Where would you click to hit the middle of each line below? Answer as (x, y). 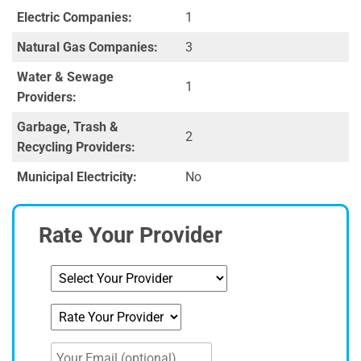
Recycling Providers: (76, 147)
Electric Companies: (75, 17)
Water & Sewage (65, 77)
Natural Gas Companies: (87, 47)
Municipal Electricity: (77, 176)
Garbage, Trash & (68, 127)
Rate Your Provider (131, 235)
